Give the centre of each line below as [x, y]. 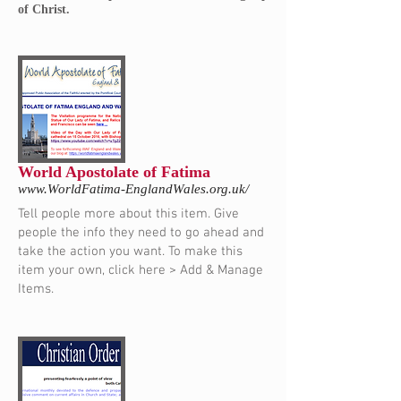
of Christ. [44, 10]
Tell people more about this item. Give [128, 214]
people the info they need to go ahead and [141, 233]
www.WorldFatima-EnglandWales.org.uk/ [133, 189]
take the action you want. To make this [130, 252]
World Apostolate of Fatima [114, 172]
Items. [36, 290]
